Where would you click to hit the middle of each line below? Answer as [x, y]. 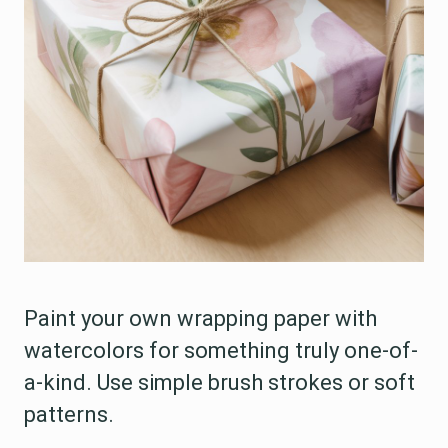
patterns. [69, 415]
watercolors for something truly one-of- [221, 351]
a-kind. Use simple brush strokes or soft [219, 383]
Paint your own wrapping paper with [200, 319]
